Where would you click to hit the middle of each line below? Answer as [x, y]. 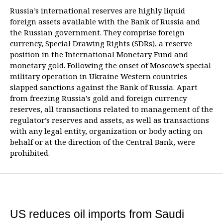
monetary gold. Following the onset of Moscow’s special [111, 65]
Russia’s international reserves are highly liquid [98, 10]
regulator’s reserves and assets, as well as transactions [110, 120]
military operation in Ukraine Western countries [99, 76]
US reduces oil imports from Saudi [97, 214]
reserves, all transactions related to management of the [111, 109]
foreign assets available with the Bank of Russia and [105, 21]
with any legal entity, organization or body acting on [106, 131]
